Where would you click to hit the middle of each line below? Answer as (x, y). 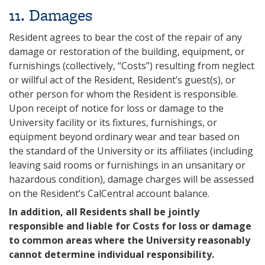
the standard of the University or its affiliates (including (131, 151)
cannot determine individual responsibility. (112, 254)
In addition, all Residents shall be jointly (104, 212)
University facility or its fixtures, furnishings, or (113, 122)
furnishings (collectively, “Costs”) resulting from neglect (132, 66)
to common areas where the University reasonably (130, 240)
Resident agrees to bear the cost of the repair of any (125, 37)
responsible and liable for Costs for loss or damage (130, 226)
